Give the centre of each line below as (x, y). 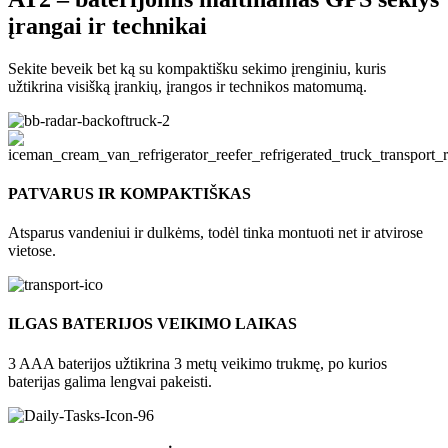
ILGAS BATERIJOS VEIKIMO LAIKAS (152, 324)
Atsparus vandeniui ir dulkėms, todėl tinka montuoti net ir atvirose (215, 233)
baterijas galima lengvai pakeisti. (110, 381)
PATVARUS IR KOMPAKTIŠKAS (129, 193)
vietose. (32, 251)
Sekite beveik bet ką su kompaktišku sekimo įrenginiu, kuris (197, 68)
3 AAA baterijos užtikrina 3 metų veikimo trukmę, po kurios (197, 363)
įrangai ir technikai (107, 25)
